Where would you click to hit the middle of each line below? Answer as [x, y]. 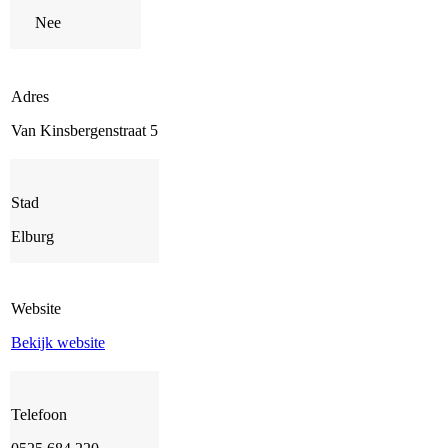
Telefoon [39, 415]
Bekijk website [58, 343]
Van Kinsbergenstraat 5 [84, 131]
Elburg [32, 237]
